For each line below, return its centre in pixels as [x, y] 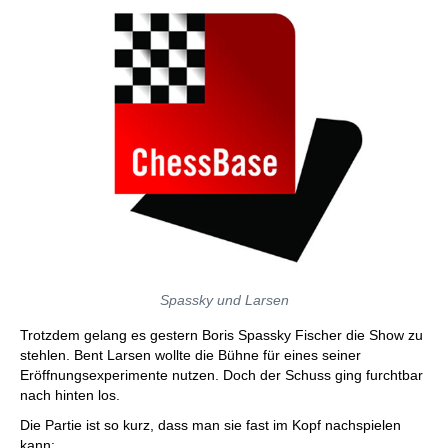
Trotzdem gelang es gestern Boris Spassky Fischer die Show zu [221, 335]
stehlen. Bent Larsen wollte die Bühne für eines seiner [190, 355]
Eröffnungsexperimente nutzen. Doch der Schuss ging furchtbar [221, 375]
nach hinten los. [72, 395]
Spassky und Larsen [224, 300]
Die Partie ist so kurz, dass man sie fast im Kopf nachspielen [210, 425]
